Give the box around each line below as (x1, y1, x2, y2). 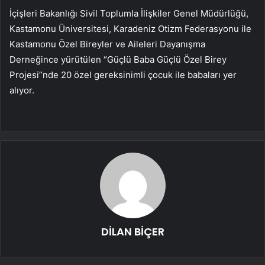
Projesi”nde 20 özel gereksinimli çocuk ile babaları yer (9, 69, 237, 81)
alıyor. (9, 85, 34, 96)
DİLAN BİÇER (101, 224, 164, 240)
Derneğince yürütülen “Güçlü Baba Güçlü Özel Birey (9, 54, 227, 66)
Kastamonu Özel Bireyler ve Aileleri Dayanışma (9, 38, 205, 50)
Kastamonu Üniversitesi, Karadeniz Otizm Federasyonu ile (9, 23, 251, 35)
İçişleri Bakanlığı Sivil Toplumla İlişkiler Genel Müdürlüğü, (9, 8, 248, 20)
